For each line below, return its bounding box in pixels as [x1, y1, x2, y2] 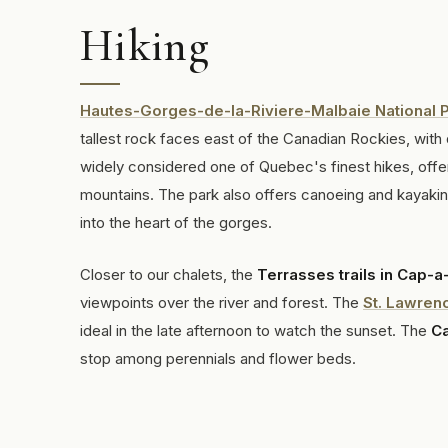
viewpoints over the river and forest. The [80, 293, 363, 312]
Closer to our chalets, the [80, 265, 257, 284]
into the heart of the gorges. [80, 213, 272, 232]
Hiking [80, 19, 210, 73]
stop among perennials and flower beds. [80, 349, 356, 368]
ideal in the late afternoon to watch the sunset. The [80, 321, 431, 340]
